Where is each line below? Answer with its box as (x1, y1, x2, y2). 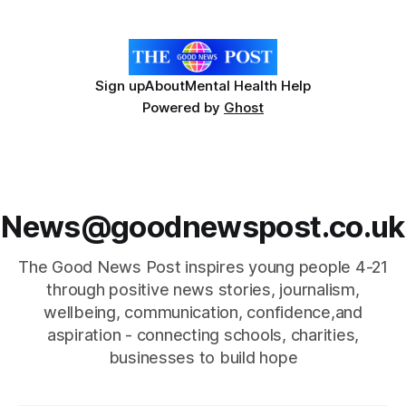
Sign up (95, 77, 145, 94)
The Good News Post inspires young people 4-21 (18, 257, 388, 276)
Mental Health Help (185, 77, 311, 94)
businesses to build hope (108, 348, 298, 367)
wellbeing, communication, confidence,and (43, 303, 362, 322)
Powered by (142, 99, 224, 116)
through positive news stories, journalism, (46, 280, 360, 299)
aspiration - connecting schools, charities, (46, 325, 360, 344)
